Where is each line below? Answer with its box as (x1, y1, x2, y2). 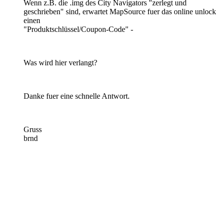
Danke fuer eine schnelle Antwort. (24, 91, 130, 100)
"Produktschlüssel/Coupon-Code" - (24, 25, 133, 33)
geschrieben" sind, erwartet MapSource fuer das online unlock (24, 7, 216, 16)
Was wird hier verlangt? (24, 58, 97, 67)
